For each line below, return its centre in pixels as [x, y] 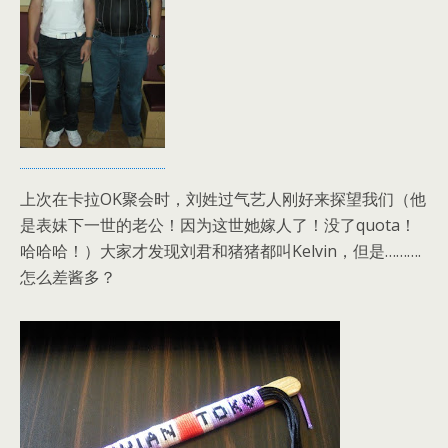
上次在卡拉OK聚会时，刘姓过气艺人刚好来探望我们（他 [223, 198]
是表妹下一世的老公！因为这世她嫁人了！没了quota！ [218, 224]
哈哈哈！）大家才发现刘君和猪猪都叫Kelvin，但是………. [220, 250]
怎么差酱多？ [68, 276]
